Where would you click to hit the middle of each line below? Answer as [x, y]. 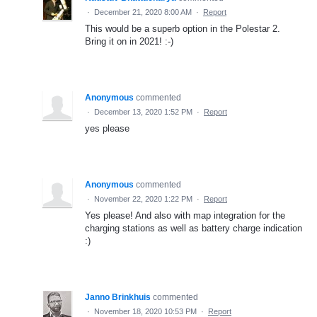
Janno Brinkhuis [118, 297]
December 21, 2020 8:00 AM [143, 12]
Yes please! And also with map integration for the [185, 215]
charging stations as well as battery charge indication [194, 228]
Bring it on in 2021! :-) [129, 41]
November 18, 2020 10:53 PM [145, 311]
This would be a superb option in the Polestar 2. [183, 28]
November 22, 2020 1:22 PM [143, 198]
